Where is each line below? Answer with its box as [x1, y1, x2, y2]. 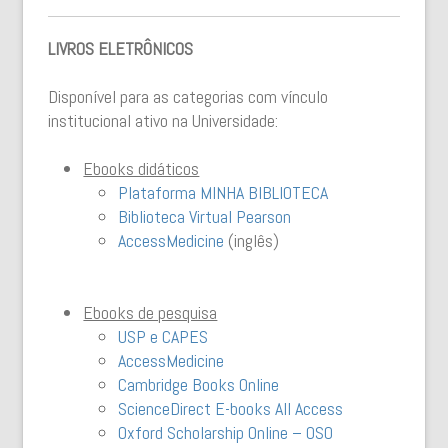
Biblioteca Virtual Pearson [118, 205, 292, 228]
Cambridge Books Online [118, 373, 280, 396]
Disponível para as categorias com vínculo [48, 85, 329, 108]
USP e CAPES [118, 325, 209, 348]
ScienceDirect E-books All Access [118, 397, 344, 420]
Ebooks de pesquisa [83, 301, 218, 324]
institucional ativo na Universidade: [48, 109, 279, 132]
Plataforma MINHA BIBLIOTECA [118, 181, 329, 204]
